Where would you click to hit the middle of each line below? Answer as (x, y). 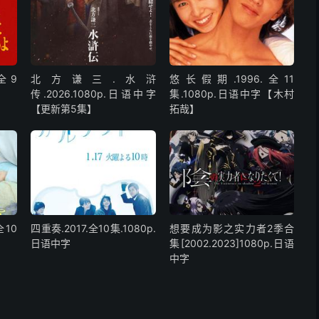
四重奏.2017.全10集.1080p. (93, 229)
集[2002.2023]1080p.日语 (232, 244)
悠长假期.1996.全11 (232, 78)
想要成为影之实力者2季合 (232, 229)
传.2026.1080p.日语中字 (93, 93)
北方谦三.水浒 (93, 78)
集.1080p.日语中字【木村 (232, 93)
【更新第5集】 (64, 108)
